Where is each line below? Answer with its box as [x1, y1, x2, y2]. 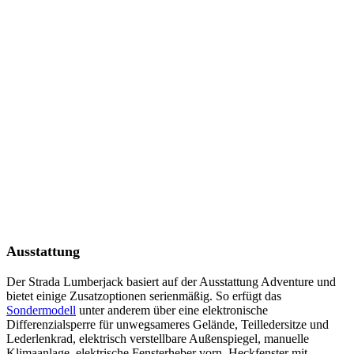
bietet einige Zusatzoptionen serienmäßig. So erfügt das [6, 289, 281, 303]
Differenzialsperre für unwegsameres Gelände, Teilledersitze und [6, 318, 329, 331]
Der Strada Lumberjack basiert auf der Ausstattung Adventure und [6, 275, 336, 288]
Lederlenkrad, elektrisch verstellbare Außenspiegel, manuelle [6, 332, 309, 345]
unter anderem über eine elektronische [76, 303, 268, 317]
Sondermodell [6, 303, 76, 317]
